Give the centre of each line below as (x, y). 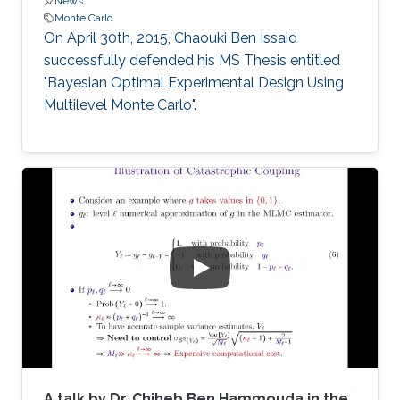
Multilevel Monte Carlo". (120, 105)
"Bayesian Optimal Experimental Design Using (194, 83)
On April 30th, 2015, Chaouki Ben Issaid (171, 38)
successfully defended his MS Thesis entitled (192, 60)
